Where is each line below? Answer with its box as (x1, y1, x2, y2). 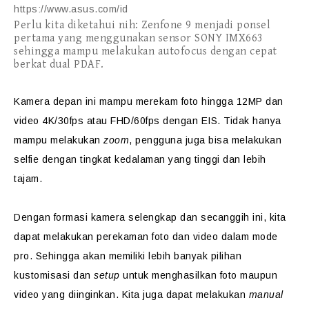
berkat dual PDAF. (14, 58, 104, 71)
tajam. (14, 173, 42, 184)
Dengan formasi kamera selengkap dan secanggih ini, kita (14, 212, 286, 223)
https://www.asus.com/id (14, 3, 128, 14)
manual (248, 289, 283, 300)
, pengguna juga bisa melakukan (129, 134, 281, 146)
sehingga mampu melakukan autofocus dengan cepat (14, 45, 277, 58)
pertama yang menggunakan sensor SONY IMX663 (14, 32, 263, 45)
